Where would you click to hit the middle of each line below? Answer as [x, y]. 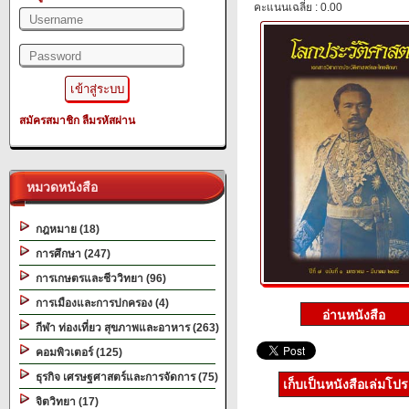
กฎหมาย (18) [65, 229]
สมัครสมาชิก [49, 121]
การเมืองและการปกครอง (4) [100, 303]
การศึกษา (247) [70, 254]
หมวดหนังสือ [58, 187]
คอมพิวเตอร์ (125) [76, 352]
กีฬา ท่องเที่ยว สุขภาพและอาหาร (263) [125, 328]
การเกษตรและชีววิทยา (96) [98, 278]
